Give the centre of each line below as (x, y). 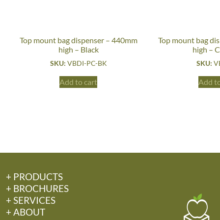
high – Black (78, 50)
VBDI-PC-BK (87, 63)
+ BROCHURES (37, 188)
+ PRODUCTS (34, 176)
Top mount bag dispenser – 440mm (78, 40)
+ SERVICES (31, 200)
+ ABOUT (26, 212)
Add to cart (79, 82)
